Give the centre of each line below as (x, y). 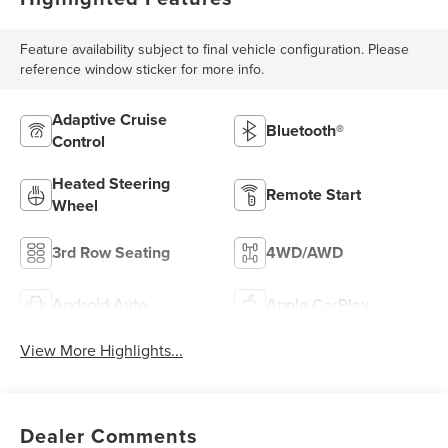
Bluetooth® (305, 131)
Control (79, 142)
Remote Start (313, 195)
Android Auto (100, 305)
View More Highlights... (102, 350)
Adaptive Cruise (110, 120)
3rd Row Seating (111, 253)
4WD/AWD (304, 253)
